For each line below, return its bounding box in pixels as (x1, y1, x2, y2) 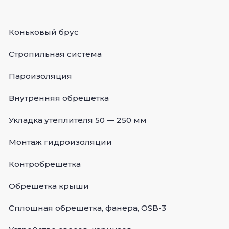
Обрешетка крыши (9, 181, 89, 191)
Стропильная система (9, 49, 102, 59)
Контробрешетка (9, 159, 81, 169)
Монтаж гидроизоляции (9, 137, 112, 147)
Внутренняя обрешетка (9, 93, 109, 103)
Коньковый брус (9, 27, 79, 37)
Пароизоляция (9, 71, 72, 81)
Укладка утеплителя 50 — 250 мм (9, 115, 147, 125)
